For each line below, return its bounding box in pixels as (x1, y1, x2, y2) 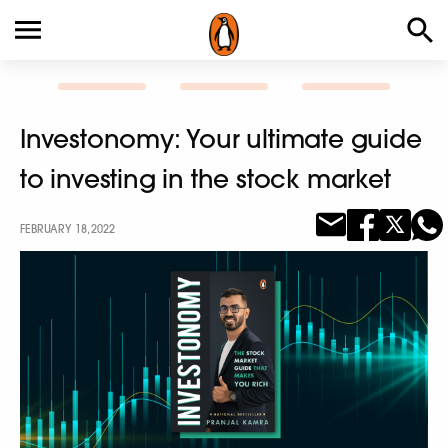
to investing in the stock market (20, 163, 391, 194)
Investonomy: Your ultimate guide (20, 123, 422, 154)
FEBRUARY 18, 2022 (20, 222, 115, 236)
